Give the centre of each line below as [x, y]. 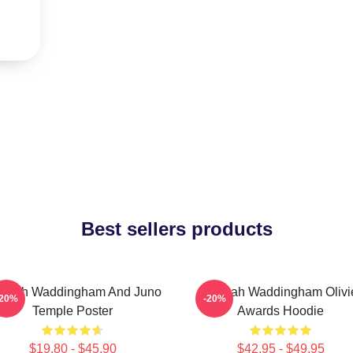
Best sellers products [176, 229]
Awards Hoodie [281, 311]
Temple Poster [72, 311]
